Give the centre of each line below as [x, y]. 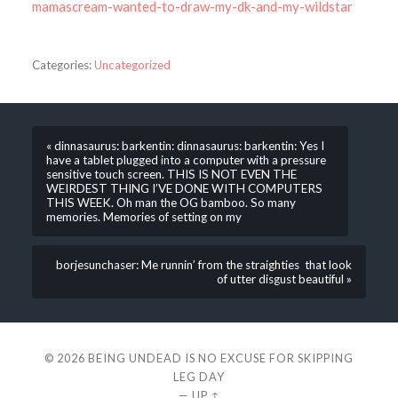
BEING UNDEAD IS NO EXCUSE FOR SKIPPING [221, 358]
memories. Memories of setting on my [143, 217]
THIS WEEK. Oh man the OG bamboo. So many [171, 203]
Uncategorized [132, 65]
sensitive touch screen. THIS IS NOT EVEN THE [171, 175]
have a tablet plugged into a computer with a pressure [186, 160]
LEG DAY [199, 376]
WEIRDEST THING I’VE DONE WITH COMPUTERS [184, 189]
